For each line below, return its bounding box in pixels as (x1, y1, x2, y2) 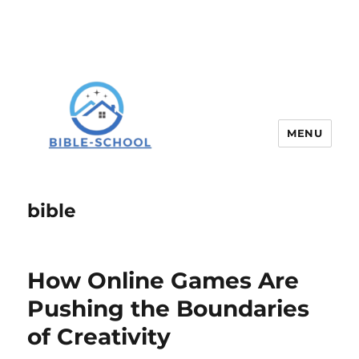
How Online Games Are (27, 267, 300, 295)
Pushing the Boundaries (27, 295, 310, 323)
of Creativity (27, 323, 171, 351)
